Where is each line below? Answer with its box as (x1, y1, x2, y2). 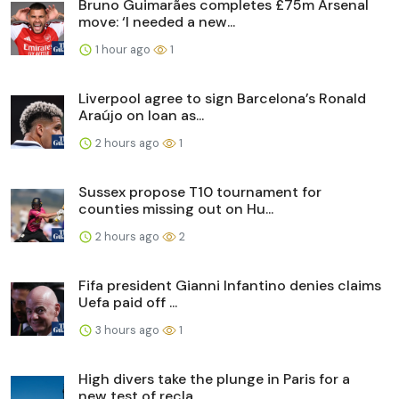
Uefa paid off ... (78, 292, 177, 312)
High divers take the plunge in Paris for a (78, 369, 350, 388)
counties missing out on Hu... (78, 199, 273, 218)
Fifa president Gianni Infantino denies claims (78, 275, 381, 295)
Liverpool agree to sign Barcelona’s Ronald (78, 88, 366, 108)
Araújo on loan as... (78, 105, 204, 125)
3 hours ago (93, 322, 162, 338)
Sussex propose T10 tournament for (78, 182, 322, 201)
